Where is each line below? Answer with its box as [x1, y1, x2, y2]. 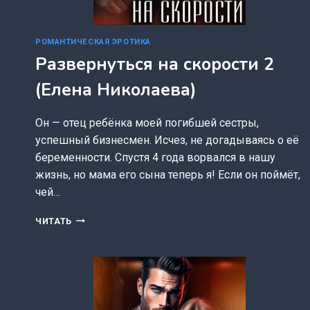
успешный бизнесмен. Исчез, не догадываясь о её [35, 133, 299, 147]
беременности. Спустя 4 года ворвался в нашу [35, 150, 275, 164]
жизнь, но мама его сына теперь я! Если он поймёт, [35, 167, 300, 181]
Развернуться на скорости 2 [35, 52, 274, 76]
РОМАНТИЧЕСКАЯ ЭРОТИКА [35, 37, 151, 47]
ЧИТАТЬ [35, 215, 72, 226]
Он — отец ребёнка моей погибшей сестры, [35, 116, 259, 129]
